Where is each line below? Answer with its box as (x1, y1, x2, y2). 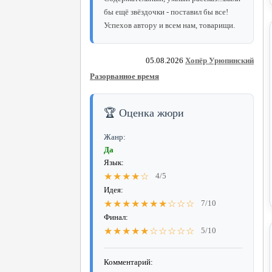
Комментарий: (104, 257, 153, 267)
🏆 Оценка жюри (104, 106, 184, 119)
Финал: (104, 212, 128, 222)
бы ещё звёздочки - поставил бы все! (104, 7, 228, 16)
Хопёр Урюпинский (185, 55, 254, 65)
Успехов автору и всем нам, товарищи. (104, 20, 235, 30)
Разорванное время (90, 71, 159, 81)
